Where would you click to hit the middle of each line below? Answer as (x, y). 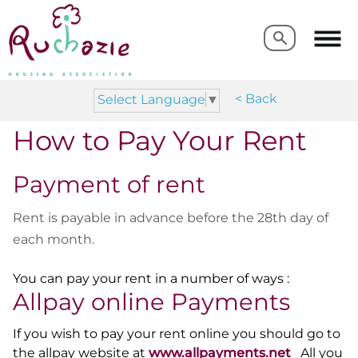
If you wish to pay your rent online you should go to (177, 333)
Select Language (151, 99)
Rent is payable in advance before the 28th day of (171, 218)
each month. (55, 240)
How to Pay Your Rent (160, 140)
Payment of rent (112, 185)
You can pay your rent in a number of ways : (151, 279)
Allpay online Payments (155, 302)
